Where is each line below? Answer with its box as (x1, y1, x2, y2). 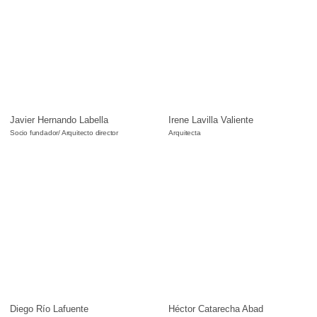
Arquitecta (168, 129, 201, 137)
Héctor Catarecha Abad (168, 304, 263, 314)
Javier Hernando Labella (10, 114, 108, 125)
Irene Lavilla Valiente (168, 114, 253, 125)
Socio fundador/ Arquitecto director (10, 129, 118, 137)
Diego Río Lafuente (10, 304, 88, 314)
